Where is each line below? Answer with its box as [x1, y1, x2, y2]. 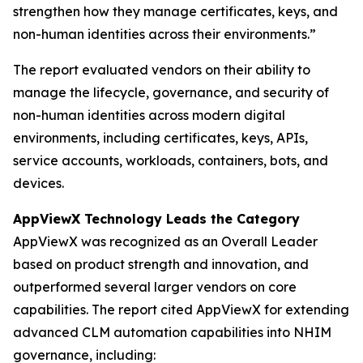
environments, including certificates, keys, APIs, [13, 130, 308, 147]
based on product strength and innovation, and [13, 256, 309, 273]
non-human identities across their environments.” [13, 26, 316, 43]
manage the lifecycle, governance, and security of [13, 84, 329, 101]
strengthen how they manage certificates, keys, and [13, 3, 338, 20]
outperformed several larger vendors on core [13, 279, 297, 296]
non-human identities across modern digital [13, 107, 285, 124]
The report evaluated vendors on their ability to [13, 62, 310, 79]
